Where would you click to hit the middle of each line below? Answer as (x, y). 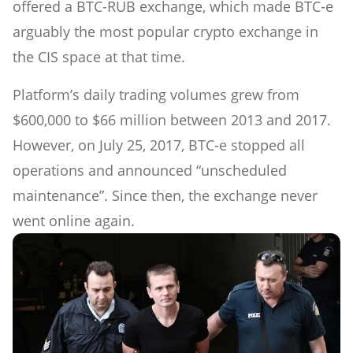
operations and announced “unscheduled (150, 170)
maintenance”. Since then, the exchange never (165, 195)
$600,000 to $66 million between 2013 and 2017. (172, 119)
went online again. (74, 220)
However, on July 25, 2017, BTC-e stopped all (159, 145)
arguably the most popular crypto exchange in (165, 31)
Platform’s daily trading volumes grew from (156, 94)
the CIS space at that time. (99, 56)
